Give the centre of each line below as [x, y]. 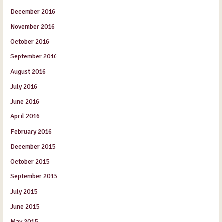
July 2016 [24, 86]
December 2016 [33, 11]
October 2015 [30, 162]
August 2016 [28, 71]
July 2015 [24, 191]
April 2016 [25, 116]
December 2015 [33, 146]
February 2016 [31, 131]
